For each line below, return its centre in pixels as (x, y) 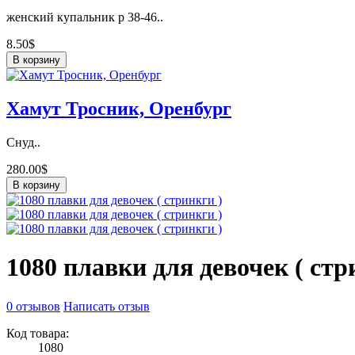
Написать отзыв (107, 306)
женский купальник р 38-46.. (85, 17)
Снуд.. (23, 142)
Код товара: (38, 333)
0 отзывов (33, 306)
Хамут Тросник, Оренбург (119, 109)
